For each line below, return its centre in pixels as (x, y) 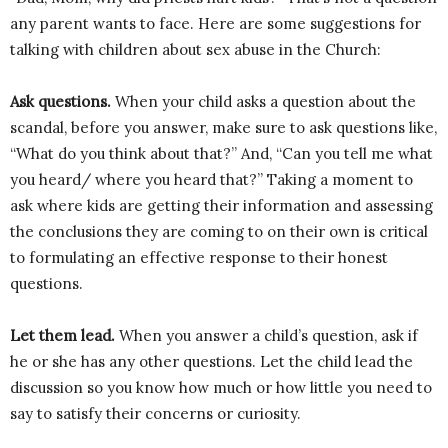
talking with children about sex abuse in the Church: (195, 49)
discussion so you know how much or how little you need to (221, 387)
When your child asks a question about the (263, 101)
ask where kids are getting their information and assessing (221, 205)
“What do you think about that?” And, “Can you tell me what (221, 153)
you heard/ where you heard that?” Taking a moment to (211, 179)
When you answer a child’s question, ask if (266, 335)
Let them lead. (62, 335)
